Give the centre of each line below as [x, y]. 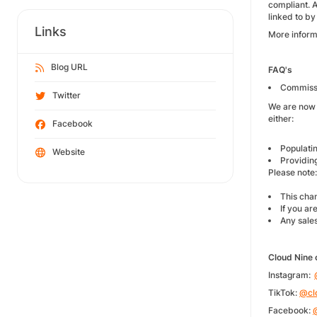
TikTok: [284, 293]
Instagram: [291, 275]
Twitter [67, 95]
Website [69, 152]
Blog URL [69, 67]
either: [282, 119]
